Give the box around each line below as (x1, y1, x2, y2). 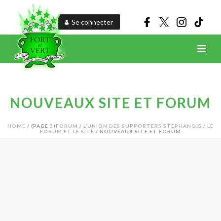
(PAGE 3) (31, 123, 56, 129)
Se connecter (72, 18, 113, 26)
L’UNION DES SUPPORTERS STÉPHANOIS (83, 123, 202, 129)
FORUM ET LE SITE (40, 128, 94, 134)
